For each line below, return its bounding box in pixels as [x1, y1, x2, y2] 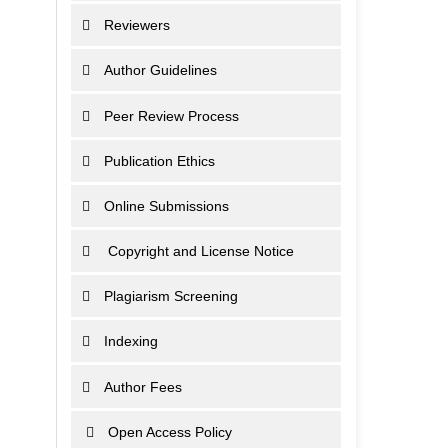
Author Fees [104, 378, 183, 395]
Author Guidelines [104, 62, 218, 79]
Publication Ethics [104, 152, 216, 169]
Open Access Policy [108, 423, 233, 440]
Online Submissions [104, 197, 230, 214]
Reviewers [104, 17, 171, 34]
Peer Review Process [104, 107, 240, 124]
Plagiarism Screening [104, 288, 239, 305]
